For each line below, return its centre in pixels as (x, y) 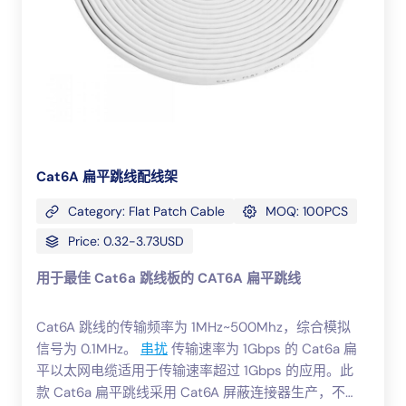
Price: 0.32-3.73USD (126, 241)
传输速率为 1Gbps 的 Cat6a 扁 (262, 349)
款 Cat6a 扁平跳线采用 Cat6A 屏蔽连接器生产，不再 (198, 392)
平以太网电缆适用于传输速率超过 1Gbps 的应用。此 (195, 371)
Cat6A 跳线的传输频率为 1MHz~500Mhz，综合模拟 (193, 327)
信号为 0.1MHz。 (88, 349)
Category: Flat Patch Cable (146, 211)
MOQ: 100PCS (307, 211)
